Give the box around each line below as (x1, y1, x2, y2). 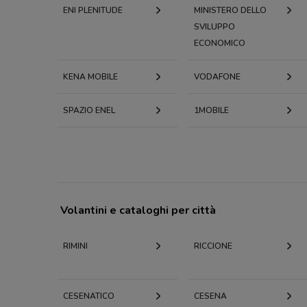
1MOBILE (193, 104, 229, 116)
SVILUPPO (193, 21, 235, 32)
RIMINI (63, 240, 88, 251)
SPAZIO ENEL (63, 104, 115, 116)
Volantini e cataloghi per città (60, 202, 216, 218)
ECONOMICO (193, 37, 245, 49)
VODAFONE (193, 71, 241, 82)
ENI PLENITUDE (63, 4, 123, 16)
